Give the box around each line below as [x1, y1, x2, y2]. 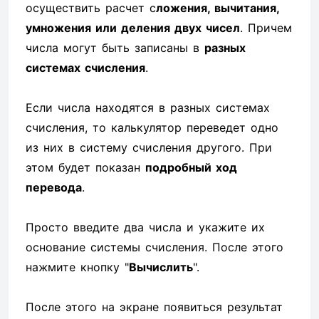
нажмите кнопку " [26, 260, 129, 274]
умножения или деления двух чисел [26, 21, 240, 35]
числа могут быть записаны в [26, 41, 204, 55]
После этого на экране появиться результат [26, 300, 283, 314]
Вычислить [129, 260, 193, 274]
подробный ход [145, 160, 237, 174]
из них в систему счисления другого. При [26, 140, 272, 155]
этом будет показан [26, 160, 145, 174]
